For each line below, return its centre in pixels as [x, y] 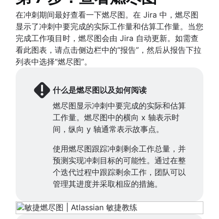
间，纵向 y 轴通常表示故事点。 [108, 129]
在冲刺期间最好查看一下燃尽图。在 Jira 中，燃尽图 [107, 14]
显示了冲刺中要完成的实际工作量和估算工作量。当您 [109, 26]
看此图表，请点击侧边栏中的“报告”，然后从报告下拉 [109, 50]
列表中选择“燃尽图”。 [54, 61]
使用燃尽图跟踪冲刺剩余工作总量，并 [119, 148]
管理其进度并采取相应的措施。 [108, 184]
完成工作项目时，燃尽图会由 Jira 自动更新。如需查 [107, 38]
